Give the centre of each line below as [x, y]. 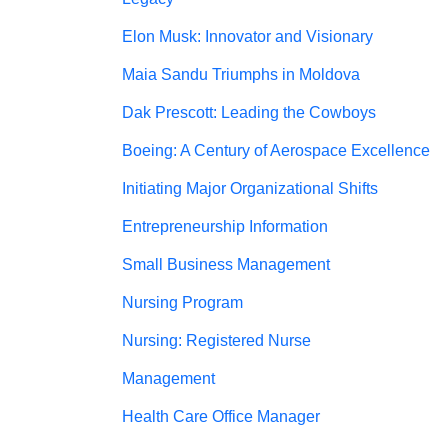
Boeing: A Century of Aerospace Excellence [276, 150]
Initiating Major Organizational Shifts [250, 188]
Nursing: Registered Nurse [216, 340]
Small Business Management [226, 264]
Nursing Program [182, 302]
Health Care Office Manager [221, 416]
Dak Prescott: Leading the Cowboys [249, 112]
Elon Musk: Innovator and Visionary [247, 36]
